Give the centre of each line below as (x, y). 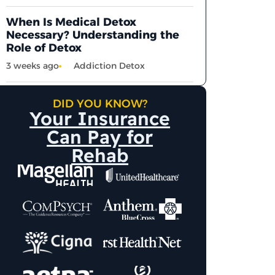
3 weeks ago (33, 65)
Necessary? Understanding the (93, 35)
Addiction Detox (110, 65)
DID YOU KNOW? (100, 103)
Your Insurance (100, 118)
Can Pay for (100, 137)
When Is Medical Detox (72, 22)
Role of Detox (44, 48)
